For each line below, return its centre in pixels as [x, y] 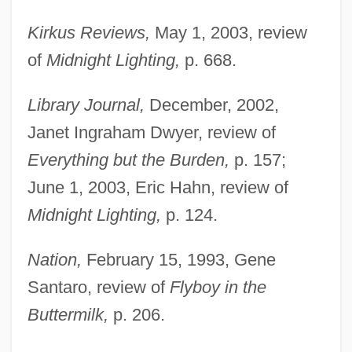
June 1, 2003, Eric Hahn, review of [158, 187]
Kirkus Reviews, [88, 32]
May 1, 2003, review [228, 32]
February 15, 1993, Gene [178, 259]
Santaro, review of [98, 287]
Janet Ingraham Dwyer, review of [151, 132]
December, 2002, [211, 104]
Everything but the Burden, [128, 159]
